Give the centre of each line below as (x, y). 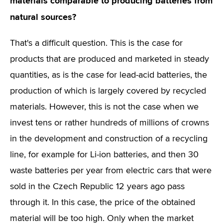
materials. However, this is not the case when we (104, 107)
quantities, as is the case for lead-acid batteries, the (109, 75)
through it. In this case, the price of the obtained (103, 203)
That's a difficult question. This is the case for (96, 43)
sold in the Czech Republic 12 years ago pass (97, 187)
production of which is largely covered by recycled (108, 91)
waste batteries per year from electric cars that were (111, 171)
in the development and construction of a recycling (109, 139)
